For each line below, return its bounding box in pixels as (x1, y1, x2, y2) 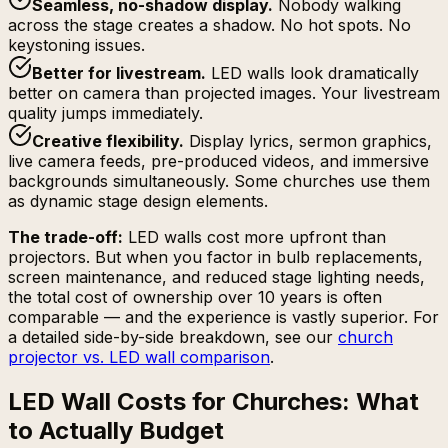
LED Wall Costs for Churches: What (8, 387, 419, 417)
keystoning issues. (8, 35, 145, 56)
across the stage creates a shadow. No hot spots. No (8, 15, 411, 36)
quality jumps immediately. (8, 103, 203, 124)
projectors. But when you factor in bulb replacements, (8, 247, 423, 268)
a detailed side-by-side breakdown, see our (8, 327, 333, 348)
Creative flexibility (32, 131, 179, 152)
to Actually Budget (8, 416, 224, 446)
